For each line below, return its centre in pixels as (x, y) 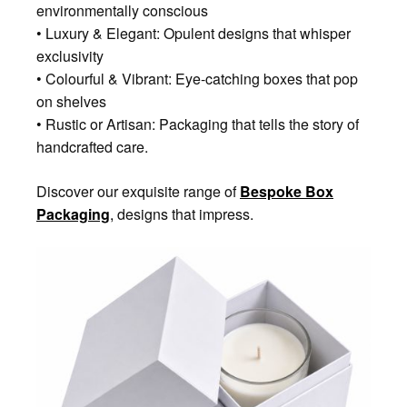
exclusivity (70, 55)
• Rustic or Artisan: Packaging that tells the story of (198, 124)
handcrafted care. (92, 146)
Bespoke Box (287, 191)
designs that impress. (184, 213)
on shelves (71, 101)
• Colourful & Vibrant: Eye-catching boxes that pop (197, 78)
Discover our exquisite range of (138, 191)
